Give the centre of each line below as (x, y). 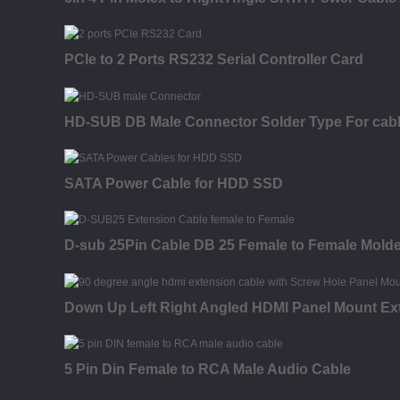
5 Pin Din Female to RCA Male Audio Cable (208, 369)
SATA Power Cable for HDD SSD (174, 183)
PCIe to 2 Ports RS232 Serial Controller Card (214, 60)
